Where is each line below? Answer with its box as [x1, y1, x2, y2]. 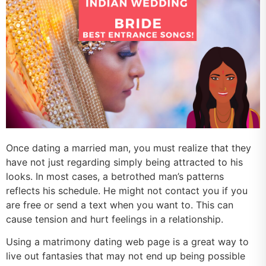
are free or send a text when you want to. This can [6, 198, 233, 211]
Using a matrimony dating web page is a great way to [6, 236, 249, 248]
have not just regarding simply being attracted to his [6, 156, 243, 168]
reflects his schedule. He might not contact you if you [6, 184, 248, 197]
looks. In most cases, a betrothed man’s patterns [6, 170, 224, 182]
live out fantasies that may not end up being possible [6, 250, 245, 262]
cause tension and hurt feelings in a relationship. [6, 213, 223, 225]
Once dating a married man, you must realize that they [6, 141, 251, 154]
